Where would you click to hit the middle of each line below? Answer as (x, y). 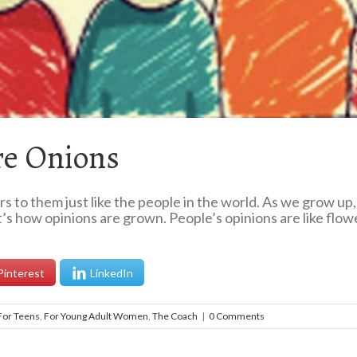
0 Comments (237, 316)
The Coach (175, 316)
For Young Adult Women (96, 316)
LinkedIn (112, 273)
